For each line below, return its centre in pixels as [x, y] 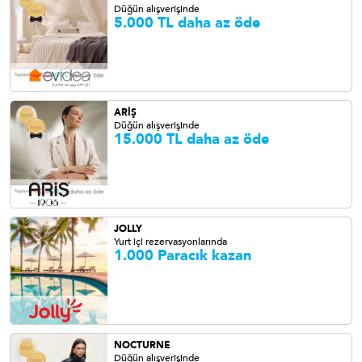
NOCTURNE [142, 345]
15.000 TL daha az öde [192, 139]
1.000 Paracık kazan [183, 256]
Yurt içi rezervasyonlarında [170, 242]
